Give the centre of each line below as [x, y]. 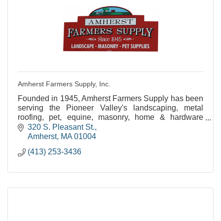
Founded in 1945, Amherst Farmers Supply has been [110, 98]
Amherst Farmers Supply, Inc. [64, 84]
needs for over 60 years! [60, 127]
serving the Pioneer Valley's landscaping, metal [110, 108]
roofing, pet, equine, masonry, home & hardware [110, 117]
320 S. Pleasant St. [61, 127]
